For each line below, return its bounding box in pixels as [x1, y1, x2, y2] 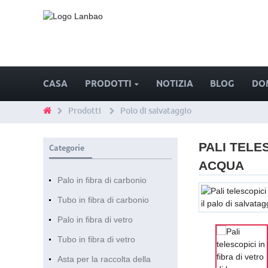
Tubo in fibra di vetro [57, 234, 135, 245]
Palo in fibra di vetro [57, 215, 133, 225]
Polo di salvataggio [120, 106, 192, 116]
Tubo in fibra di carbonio [57, 195, 149, 205]
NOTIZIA [156, 78, 193, 89]
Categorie [48, 142, 84, 154]
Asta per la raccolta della [57, 254, 151, 264]
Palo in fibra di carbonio [57, 175, 147, 185]
